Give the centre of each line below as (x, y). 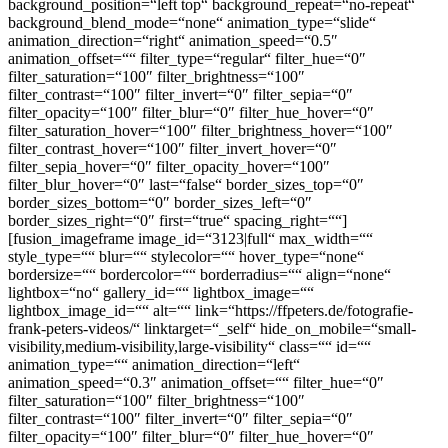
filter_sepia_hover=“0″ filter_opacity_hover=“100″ (169, 167)
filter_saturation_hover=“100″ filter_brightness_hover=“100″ (200, 131)
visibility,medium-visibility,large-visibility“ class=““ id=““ (189, 347)
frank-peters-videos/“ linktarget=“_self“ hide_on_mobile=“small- (212, 329)
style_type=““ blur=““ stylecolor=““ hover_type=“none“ (186, 257)
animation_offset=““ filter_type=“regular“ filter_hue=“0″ (187, 59)
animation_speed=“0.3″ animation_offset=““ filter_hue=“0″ (196, 383)
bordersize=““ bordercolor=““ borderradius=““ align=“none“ (199, 275)
